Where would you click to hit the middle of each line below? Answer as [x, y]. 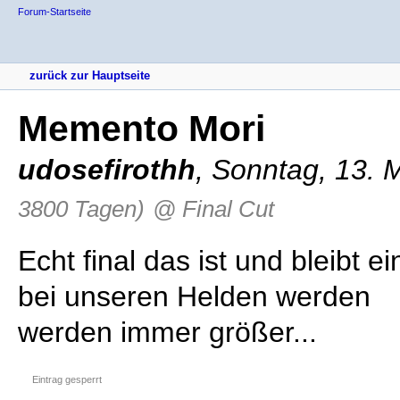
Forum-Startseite [54, 12]
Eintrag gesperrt [67, 380]
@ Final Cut [213, 209]
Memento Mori [142, 129]
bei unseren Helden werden [194, 297]
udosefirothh [107, 170]
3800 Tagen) [81, 209]
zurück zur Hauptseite [90, 76]
